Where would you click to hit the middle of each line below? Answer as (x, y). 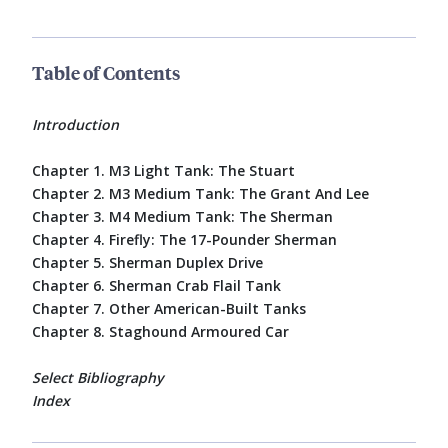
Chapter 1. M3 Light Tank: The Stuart (163, 171)
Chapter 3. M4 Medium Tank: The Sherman (182, 217)
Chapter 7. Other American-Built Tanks (169, 309)
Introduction (75, 125)
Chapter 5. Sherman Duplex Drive (147, 263)
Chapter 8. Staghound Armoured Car (160, 332)
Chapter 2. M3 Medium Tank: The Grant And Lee (200, 194)
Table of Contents (106, 73)
